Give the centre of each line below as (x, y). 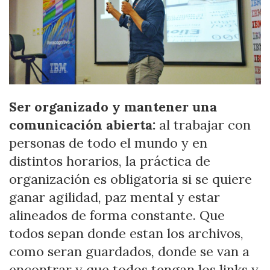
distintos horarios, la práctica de (110, 161)
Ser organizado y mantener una (113, 107)
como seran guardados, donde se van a (129, 252)
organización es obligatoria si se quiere (130, 179)
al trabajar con (203, 125)
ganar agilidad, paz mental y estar (115, 197)
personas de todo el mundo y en (108, 143)
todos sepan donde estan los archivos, (126, 234)
